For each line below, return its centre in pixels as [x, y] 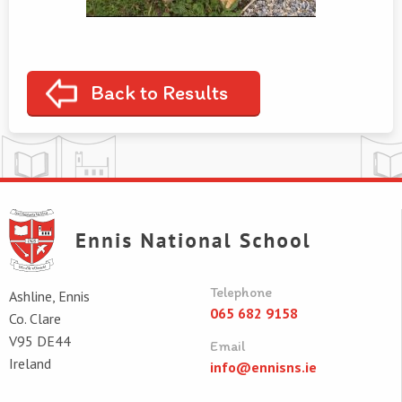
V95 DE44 [40, 341]
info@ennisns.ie [263, 367]
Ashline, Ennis [49, 297]
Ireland [30, 364]
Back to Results [159, 93]
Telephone [240, 293]
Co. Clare [35, 319]
